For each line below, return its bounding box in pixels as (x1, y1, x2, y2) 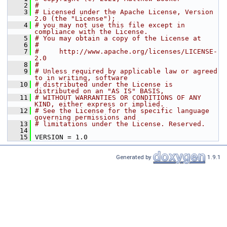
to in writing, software (34, 74, 128, 82)
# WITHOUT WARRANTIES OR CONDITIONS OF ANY (35, 94, 201, 101)
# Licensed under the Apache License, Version (35, 8, 213, 16)
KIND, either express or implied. (34, 100, 164, 108)
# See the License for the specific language (35, 107, 209, 115)
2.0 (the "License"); (34, 15, 116, 22)
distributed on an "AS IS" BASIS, (34, 87, 164, 95)
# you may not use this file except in (35, 21, 185, 29)
